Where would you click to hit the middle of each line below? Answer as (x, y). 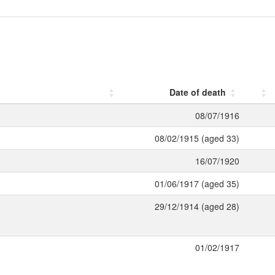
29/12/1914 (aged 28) (197, 206)
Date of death (198, 92)
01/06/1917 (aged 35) (197, 184)
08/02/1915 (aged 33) (197, 138)
